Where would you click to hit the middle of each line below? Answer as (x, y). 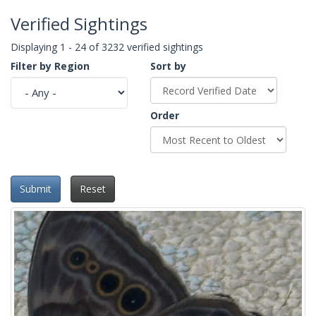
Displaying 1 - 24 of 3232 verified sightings (107, 47)
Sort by (168, 66)
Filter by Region (50, 66)
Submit (36, 189)
